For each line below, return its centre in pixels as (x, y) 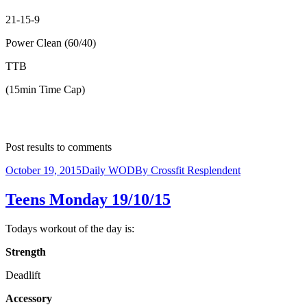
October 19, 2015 (44, 171)
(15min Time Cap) (45, 90)
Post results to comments (59, 147)
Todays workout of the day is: (70, 228)
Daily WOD (108, 171)
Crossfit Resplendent (196, 171)
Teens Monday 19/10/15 (88, 200)
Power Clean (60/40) (51, 43)
